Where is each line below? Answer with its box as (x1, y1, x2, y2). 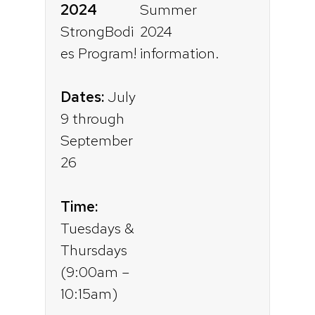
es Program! (60, 43, 136, 63)
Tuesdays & (60, 218, 134, 238)
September (60, 131, 133, 150)
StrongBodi (60, 21, 134, 41)
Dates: (60, 87, 104, 107)
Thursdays (60, 240, 127, 259)
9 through (60, 109, 124, 129)
